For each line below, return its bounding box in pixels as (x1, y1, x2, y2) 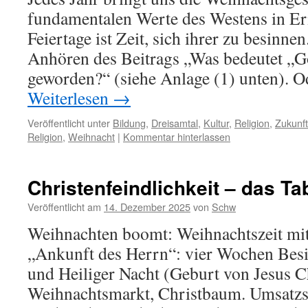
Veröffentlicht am (27, 199, 101, 214)
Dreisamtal (151, 115, 198, 130)
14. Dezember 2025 (104, 199, 190, 214)
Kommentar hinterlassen (123, 129, 230, 144)
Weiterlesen (27, 86, 113, 109)
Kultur (203, 115, 229, 130)
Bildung (113, 115, 146, 130)
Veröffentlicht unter (27, 115, 110, 130)
